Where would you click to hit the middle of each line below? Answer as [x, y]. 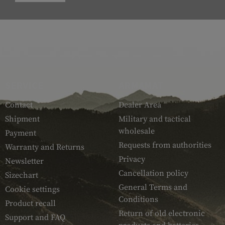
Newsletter [24, 161]
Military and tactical [154, 119]
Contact [19, 105]
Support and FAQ [35, 218]
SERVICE [24, 85]
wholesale [136, 131]
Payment [21, 133]
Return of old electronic [161, 214]
